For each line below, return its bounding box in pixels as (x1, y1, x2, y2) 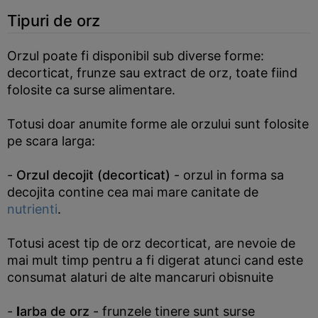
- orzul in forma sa (170, 168, 284, 182)
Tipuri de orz (7, 11, 100, 30)
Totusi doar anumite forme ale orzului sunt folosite (7, 116, 309, 131)
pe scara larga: (7, 133, 95, 148)
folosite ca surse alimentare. (7, 82, 175, 97)
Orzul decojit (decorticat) (16, 168, 170, 182)
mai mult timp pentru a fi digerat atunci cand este (7, 253, 303, 268)
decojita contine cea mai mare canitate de (7, 185, 258, 199)
